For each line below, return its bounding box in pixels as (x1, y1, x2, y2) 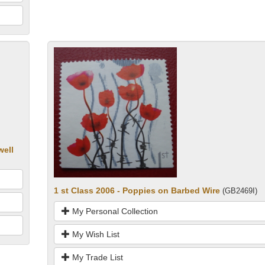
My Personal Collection (69, 206, 158, 216)
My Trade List (69, 252, 123, 262)
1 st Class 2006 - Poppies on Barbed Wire (53, 185, 220, 195)
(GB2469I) (222, 186, 257, 195)
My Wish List (69, 229, 119, 239)
